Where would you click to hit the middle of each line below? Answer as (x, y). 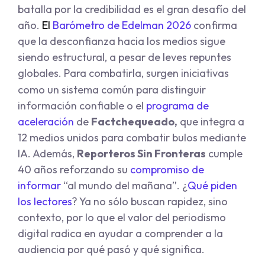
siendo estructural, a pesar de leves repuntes (125, 57)
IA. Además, (47, 154)
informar (39, 186)
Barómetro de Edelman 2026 (122, 25)
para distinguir (171, 90)
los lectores (45, 202)
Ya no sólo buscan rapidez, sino (153, 202)
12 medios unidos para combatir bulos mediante (132, 138)
